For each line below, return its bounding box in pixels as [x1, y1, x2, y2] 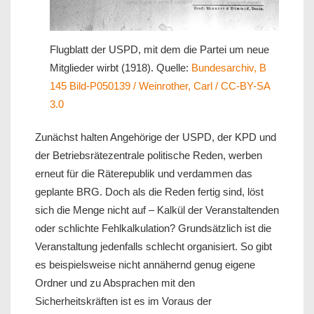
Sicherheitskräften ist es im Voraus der [35, 295, 212, 308]
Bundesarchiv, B [191, 62, 266, 74]
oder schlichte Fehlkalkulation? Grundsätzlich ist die [35, 222, 271, 235]
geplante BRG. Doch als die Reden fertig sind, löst [35, 186, 264, 198]
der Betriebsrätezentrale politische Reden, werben [35, 149, 262, 162]
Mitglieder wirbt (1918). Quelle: [50, 62, 191, 74]
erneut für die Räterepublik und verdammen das [35, 168, 252, 180]
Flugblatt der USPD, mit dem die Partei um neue [50, 43, 269, 56]
